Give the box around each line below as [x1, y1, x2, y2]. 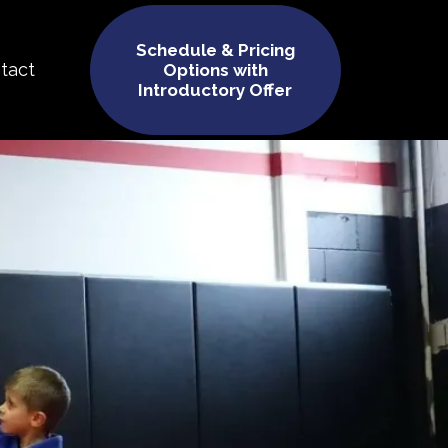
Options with [162, 60, 268, 80]
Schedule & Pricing [135, 40, 295, 60]
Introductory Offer [138, 80, 293, 100]
